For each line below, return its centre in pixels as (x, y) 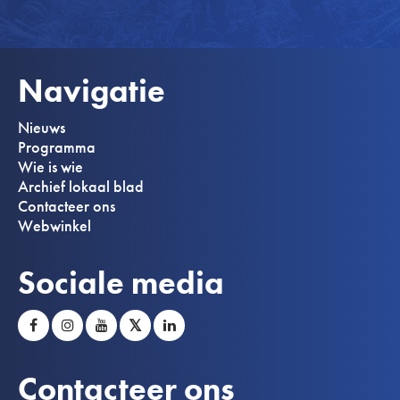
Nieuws (42, 127)
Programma (57, 147)
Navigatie (92, 90)
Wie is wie (50, 167)
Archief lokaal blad (81, 186)
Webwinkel (54, 225)
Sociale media (121, 282)
